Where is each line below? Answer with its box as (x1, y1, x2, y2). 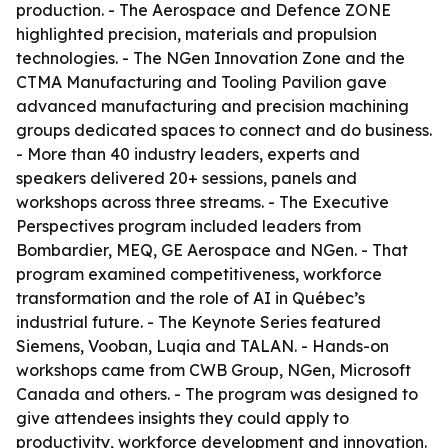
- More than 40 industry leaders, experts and (16, 144, 360, 164)
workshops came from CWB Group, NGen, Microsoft (16, 360, 411, 380)
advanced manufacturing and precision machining (16, 96, 409, 116)
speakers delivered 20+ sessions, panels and (16, 168, 357, 188)
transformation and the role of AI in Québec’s (16, 288, 365, 308)
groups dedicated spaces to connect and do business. (16, 120, 432, 140)
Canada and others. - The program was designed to (16, 384, 418, 404)
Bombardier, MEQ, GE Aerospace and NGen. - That (16, 240, 408, 260)
